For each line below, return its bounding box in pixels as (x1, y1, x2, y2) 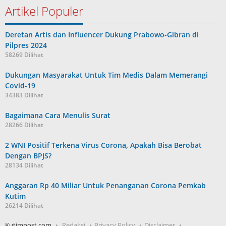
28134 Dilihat (5, 161, 43, 170)
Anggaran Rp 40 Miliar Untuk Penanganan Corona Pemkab (5, 181, 206, 191)
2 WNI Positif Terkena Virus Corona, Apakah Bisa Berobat (5, 140, 202, 150)
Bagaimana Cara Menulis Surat (5, 110, 110, 121)
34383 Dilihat (5, 91, 43, 100)
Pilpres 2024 (5, 40, 47, 50)
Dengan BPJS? (5, 151, 51, 161)
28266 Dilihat (5, 121, 43, 130)
